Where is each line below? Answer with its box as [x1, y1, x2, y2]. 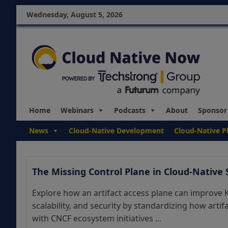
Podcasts [114, 105, 146, 115]
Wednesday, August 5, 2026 [26, 10, 123, 19]
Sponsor [198, 105, 227, 115]
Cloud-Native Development [69, 126, 164, 135]
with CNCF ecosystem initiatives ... [32, 213, 161, 224]
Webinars [61, 105, 94, 115]
